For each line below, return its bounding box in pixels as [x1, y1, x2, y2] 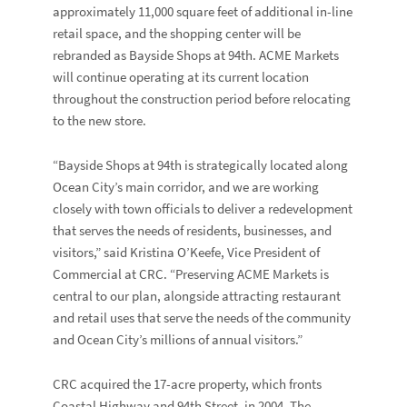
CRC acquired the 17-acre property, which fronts [53, 374, 323, 393]
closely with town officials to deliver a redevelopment [53, 199, 353, 218]
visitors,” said [53, 243, 131, 262]
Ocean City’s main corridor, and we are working [53, 177, 320, 196]
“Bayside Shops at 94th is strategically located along [53, 155, 349, 174]
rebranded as [53, 45, 130, 65]
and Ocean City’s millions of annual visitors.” [53, 330, 303, 349]
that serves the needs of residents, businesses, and [53, 221, 333, 240]
